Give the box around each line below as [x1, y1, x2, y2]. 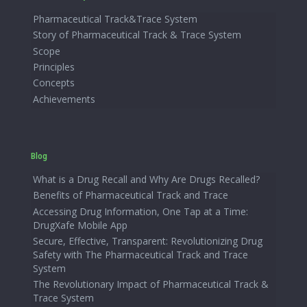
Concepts [33, 76, 75, 90]
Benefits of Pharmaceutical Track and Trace [33, 188, 228, 202]
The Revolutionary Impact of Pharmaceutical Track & [33, 278, 269, 291]
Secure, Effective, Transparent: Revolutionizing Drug [33, 234, 262, 247]
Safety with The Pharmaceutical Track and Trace [33, 247, 248, 261]
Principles [33, 60, 75, 74]
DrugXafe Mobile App [33, 218, 127, 232]
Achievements [33, 92, 95, 106]
